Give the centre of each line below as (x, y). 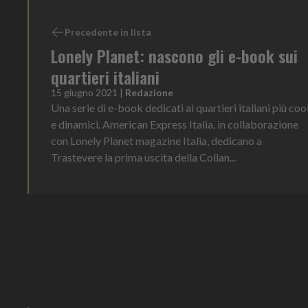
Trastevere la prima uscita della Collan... (143, 157)
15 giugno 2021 (84, 92)
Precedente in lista (108, 32)
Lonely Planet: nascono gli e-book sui (174, 55)
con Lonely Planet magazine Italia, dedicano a (156, 140)
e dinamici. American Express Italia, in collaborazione (175, 124)
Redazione (149, 92)
